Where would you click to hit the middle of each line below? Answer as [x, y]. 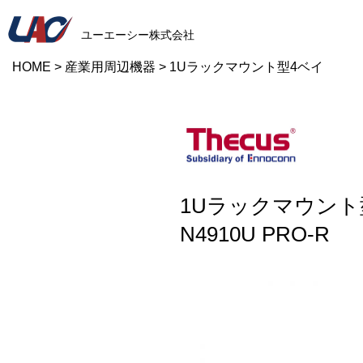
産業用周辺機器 [110, 67]
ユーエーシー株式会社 [138, 34]
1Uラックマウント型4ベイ [246, 67]
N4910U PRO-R [255, 235]
